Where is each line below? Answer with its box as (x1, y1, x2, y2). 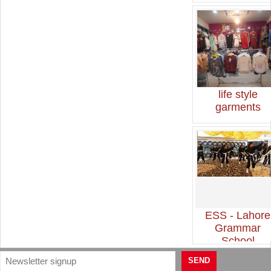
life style (218, 88, 258, 100)
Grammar (215, 221, 261, 234)
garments (215, 100, 261, 113)
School (221, 234, 255, 247)
